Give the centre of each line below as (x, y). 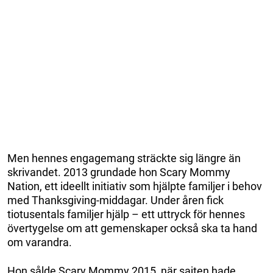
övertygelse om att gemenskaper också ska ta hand (132, 228)
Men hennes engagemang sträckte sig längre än (124, 158)
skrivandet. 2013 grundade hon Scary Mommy (119, 172)
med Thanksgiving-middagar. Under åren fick (115, 200)
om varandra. (40, 242)
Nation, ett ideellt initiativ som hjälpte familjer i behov (135, 186)
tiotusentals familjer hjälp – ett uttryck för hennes (126, 214)
